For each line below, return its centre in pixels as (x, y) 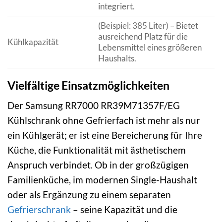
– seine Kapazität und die (124, 210)
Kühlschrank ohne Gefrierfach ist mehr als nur (104, 120)
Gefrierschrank (39, 210)
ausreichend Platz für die (143, 37)
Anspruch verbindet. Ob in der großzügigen (98, 165)
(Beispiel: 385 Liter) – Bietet (148, 26)
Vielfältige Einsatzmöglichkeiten (88, 85)
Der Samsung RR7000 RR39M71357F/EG (94, 106)
